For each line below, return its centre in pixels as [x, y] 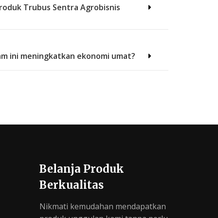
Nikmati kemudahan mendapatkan [103, 207]
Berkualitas [72, 185]
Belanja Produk [82, 169]
